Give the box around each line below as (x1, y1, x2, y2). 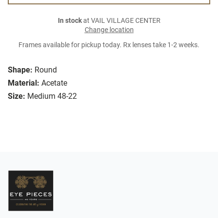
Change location (84, 26, 134, 35)
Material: (8, 78, 39, 88)
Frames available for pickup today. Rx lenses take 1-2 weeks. (18, 41, 200, 50)
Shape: (8, 65, 33, 75)
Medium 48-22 (27, 91, 77, 101)
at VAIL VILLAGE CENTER (81, 17, 161, 25)
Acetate (41, 78, 67, 88)
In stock (57, 17, 82, 25)
